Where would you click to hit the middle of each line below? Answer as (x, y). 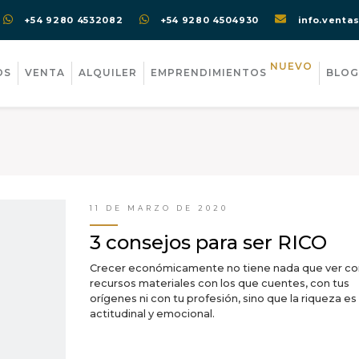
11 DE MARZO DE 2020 (159, 208)
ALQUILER (108, 73)
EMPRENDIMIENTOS (210, 73)
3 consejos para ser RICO (208, 242)
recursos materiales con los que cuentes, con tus (219, 283)
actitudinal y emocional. (152, 314)
